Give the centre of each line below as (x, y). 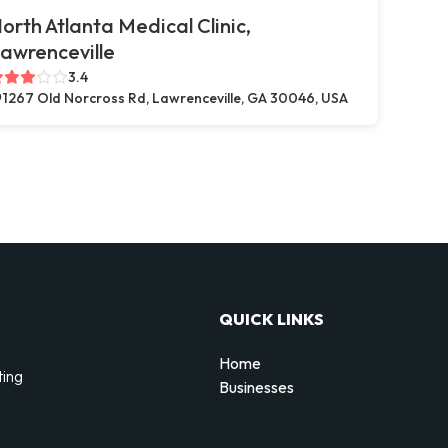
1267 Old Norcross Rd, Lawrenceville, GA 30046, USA (175, 98)
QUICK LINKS (271, 318)
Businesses (256, 386)
